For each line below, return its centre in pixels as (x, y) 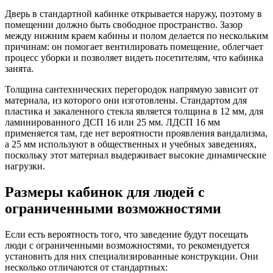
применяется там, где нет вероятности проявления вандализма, (136, 133)
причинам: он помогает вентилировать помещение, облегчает (134, 46)
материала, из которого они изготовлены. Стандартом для (126, 100)
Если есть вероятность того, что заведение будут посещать (126, 234)
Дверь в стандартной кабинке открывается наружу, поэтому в (133, 13)
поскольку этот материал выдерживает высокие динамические (136, 155)
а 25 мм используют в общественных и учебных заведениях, (131, 144)
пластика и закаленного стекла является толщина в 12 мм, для (134, 111)
